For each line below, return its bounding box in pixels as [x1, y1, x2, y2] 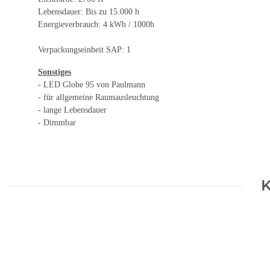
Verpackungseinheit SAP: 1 [38, 45, 131, 55]
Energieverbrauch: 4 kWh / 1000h [38, 20, 154, 30]
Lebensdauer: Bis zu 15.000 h [38, 7, 139, 17]
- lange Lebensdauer [38, 105, 107, 115]
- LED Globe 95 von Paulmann [38, 80, 145, 90]
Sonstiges [38, 67, 71, 77]
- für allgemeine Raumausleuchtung [38, 93, 159, 102]
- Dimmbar [38, 118, 76, 128]
